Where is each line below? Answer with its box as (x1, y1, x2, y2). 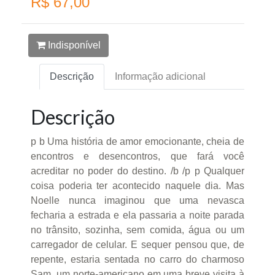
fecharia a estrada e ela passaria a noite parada (31, 210, 244, 221)
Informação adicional (115, 71, 206, 82)
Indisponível (45, 39, 101, 50)
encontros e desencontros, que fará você (31, 151, 244, 162)
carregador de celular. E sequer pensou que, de (31, 239, 244, 250)
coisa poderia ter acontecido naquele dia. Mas (31, 180, 244, 192)
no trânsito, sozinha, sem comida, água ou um (31, 225, 244, 236)
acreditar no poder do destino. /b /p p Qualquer (31, 166, 244, 177)
